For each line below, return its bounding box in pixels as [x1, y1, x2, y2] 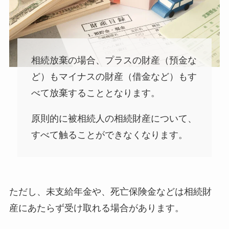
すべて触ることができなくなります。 [31, 129, 188, 140]
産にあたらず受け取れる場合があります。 [9, 202, 184, 213]
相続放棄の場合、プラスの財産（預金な [31, 55, 197, 66]
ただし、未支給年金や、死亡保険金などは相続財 [9, 186, 212, 197]
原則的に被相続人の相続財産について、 [31, 113, 197, 124]
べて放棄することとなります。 [31, 88, 160, 99]
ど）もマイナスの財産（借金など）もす [31, 72, 197, 82]
